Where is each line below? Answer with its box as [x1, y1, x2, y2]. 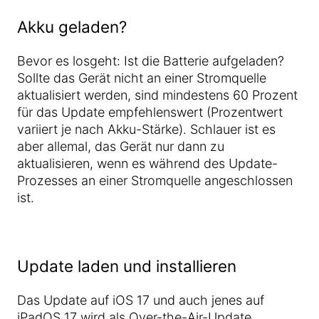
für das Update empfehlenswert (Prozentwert [17, 105, 283, 120]
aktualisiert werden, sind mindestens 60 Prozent [17, 88, 298, 103]
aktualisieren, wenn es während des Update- [17, 156, 278, 171]
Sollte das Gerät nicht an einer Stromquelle [17, 70, 266, 85]
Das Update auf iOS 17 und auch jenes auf [17, 293, 264, 308]
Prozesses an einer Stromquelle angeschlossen [17, 173, 293, 188]
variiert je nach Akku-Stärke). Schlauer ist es [17, 122, 276, 137]
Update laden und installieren [17, 256, 236, 276]
